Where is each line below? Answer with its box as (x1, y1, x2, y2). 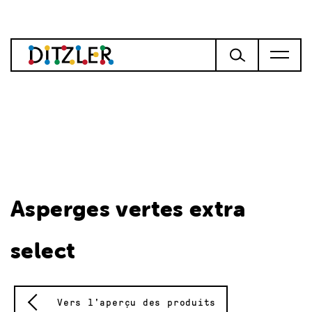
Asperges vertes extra (10, 195, 245, 222)
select (10, 237, 76, 264)
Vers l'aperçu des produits (57, 297, 217, 308)
